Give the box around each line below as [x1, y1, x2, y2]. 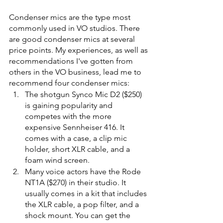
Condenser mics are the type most [9, 12, 132, 22]
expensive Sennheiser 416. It [25, 122, 126, 132]
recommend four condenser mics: [9, 78, 131, 88]
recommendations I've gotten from [9, 56, 135, 66]
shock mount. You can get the [25, 210, 132, 220]
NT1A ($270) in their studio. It [25, 177, 128, 187]
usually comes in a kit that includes [25, 188, 149, 198]
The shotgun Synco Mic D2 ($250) [25, 89, 144, 99]
